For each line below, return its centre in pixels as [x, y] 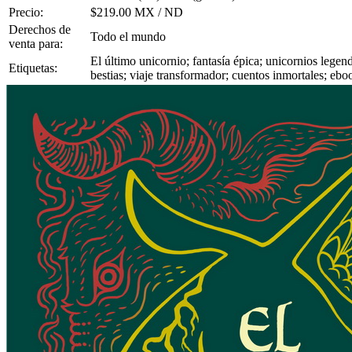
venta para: [36, 44]
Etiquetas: [33, 68]
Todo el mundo [128, 37]
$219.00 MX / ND [137, 13]
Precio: [26, 13]
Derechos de [40, 30]
